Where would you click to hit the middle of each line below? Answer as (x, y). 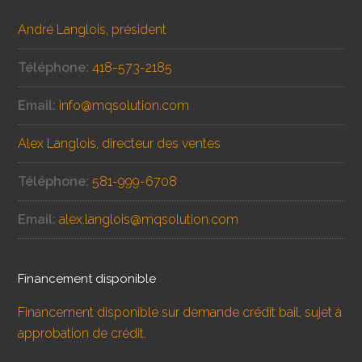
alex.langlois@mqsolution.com (149, 219)
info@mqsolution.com (124, 105)
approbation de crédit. (82, 333)
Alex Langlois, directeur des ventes (120, 143)
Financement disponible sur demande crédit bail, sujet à (180, 312)
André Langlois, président (93, 29)
